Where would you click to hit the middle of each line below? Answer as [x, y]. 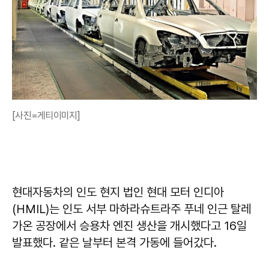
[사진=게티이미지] [46, 115]
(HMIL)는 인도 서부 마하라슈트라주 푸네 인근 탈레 [131, 209]
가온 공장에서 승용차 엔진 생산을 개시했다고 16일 [129, 225]
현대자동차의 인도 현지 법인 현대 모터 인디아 [118, 192]
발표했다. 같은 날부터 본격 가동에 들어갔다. [114, 242]
